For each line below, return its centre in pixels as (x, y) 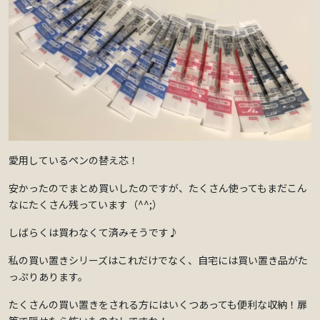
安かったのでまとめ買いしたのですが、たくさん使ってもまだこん (158, 188)
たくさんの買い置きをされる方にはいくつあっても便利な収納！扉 (158, 305)
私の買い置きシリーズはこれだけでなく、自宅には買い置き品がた (158, 260)
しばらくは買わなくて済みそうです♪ (94, 232)
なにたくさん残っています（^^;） (85, 205)
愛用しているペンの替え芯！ (74, 160)
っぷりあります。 (48, 277)
